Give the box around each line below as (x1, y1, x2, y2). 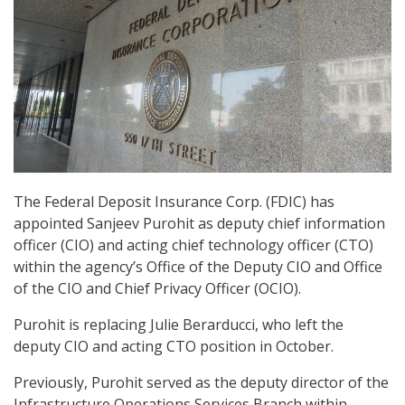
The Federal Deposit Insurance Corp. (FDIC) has (14, 192, 334, 212)
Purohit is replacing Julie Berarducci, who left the (14, 315, 344, 335)
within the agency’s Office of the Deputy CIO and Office (14, 257, 382, 278)
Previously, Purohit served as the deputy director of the (14, 372, 389, 393)
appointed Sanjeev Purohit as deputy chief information (14, 213, 385, 234)
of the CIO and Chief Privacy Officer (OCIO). (14, 278, 301, 299)
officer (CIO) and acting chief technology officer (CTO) (14, 235, 373, 256)
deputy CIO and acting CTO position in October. (14, 336, 334, 357)
